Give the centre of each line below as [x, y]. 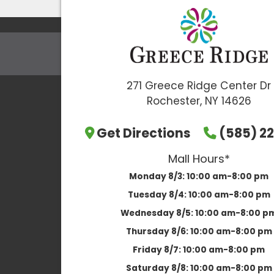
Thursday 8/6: [158, 232]
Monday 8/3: [158, 177]
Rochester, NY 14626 [199, 101]
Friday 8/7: [158, 250]
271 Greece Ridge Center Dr [199, 86]
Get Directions [143, 133]
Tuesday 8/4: [158, 195]
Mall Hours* [199, 159]
